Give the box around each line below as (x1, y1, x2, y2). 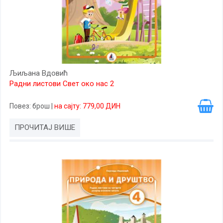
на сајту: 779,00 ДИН (54, 102, 120, 110)
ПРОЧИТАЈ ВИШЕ (14, 123, 75, 132)
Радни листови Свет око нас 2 (9, 79, 114, 88)
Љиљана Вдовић (9, 69, 68, 78)
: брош (29, 102, 51, 110)
